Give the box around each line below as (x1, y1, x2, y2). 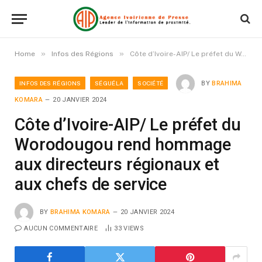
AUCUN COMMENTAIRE (24, 225, 98, 232)
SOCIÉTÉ (137, 79, 164, 87)
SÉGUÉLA (95, 79, 124, 87)
